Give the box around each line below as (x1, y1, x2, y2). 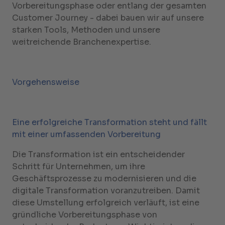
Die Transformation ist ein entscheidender (12, 149, 185, 160)
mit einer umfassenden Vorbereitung (12, 129, 161, 140)
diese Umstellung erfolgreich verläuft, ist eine (12, 197, 199, 208)
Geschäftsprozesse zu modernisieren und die (12, 173, 196, 184)
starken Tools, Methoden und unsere (12, 25, 160, 36)
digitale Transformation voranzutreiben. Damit (12, 185, 200, 196)
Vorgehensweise (12, 77, 79, 88)
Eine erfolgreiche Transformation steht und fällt (12, 117, 207, 128)
